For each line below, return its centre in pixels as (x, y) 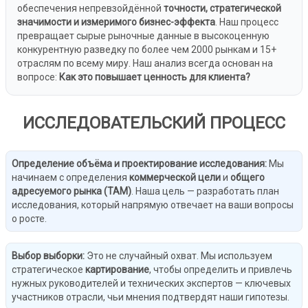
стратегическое (48, 269)
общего (247, 177)
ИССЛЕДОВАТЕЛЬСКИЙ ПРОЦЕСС (154, 123)
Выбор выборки (47, 256)
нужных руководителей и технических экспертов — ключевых (151, 283)
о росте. (29, 219)
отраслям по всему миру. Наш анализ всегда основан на (145, 63)
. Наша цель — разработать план (205, 191)
